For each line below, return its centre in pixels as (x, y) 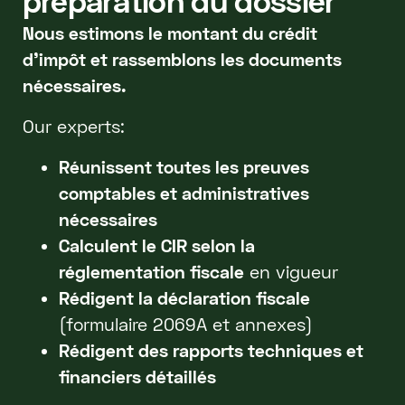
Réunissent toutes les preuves (184, 166)
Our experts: (73, 126)
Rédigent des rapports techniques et (211, 350)
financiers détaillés (137, 376)
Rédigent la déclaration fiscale (184, 297)
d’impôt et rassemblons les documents (182, 59)
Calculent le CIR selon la (156, 245)
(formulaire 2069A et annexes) (185, 324)
